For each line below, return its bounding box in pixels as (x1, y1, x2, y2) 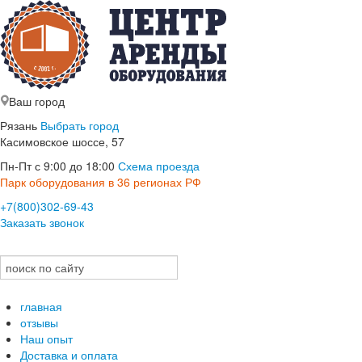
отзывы (20, 314, 58, 330)
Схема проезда (118, 158, 200, 174)
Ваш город (9, 93, 65, 109)
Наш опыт (20, 330, 73, 347)
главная (20, 297, 62, 314)
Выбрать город (40, 117, 119, 133)
